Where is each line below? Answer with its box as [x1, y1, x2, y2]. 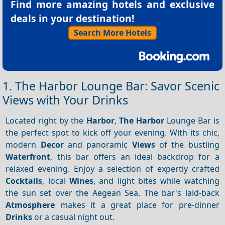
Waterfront [6, 151, 51, 162]
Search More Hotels [74, 27, 151, 38]
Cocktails [6, 175, 43, 186]
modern [6, 139, 41, 150]
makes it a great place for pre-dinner [55, 199, 219, 210]
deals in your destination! [11, 11, 134, 25]
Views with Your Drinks [3, 92, 128, 108]
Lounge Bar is [164, 115, 219, 126]
